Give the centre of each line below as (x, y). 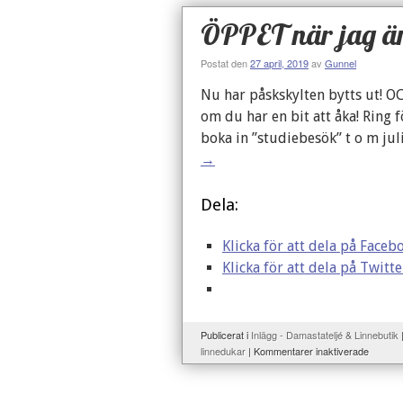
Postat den (224, 63)
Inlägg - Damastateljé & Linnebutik (325, 335)
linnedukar (223, 351)
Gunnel (340, 63)
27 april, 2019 (279, 63)
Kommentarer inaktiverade (311, 351)
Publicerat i (224, 335)
